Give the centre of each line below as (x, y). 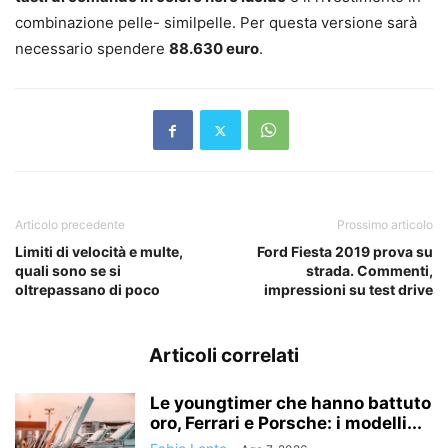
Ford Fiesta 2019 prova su (345, 252)
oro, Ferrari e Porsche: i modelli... (286, 423)
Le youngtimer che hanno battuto (290, 403)
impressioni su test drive (348, 290)
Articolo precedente (70, 225)
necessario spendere (92, 49)
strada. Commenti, (369, 271)
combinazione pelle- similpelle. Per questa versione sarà (216, 23)
